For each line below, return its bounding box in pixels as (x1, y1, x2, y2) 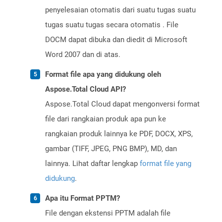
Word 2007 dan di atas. (45, 50, 120, 59)
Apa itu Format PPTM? (45, 194, 120, 203)
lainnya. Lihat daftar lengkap (45, 159, 140, 168)
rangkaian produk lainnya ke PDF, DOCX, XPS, (45, 129, 193, 139)
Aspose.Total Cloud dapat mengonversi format (45, 100, 200, 109)
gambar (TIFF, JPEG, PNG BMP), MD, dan (45, 144, 177, 154)
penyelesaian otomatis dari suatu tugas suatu (45, 5, 196, 15)
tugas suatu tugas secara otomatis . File (45, 20, 178, 30)
